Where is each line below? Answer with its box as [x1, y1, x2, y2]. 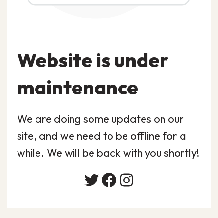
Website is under [17, 48, 168, 72]
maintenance [17, 75, 138, 99]
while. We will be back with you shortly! [17, 146, 199, 160]
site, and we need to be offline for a [17, 129, 186, 143]
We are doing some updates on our [17, 112, 184, 126]
